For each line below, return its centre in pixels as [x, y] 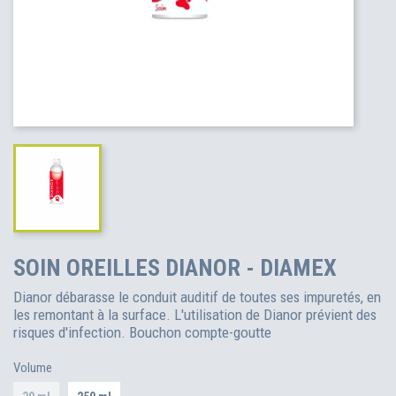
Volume [33, 368]
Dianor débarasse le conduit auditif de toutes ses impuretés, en [197, 297]
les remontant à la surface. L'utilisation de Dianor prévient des [195, 315]
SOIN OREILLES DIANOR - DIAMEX [175, 268]
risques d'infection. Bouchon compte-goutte [142, 332]
